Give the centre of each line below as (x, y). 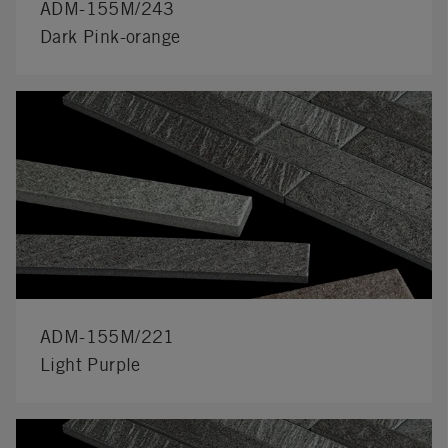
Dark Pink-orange (110, 36)
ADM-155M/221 (107, 336)
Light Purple (90, 364)
